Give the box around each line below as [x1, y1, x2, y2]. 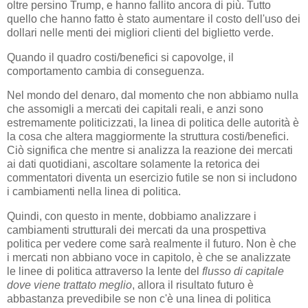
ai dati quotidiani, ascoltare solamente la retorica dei [7, 158, 260, 170]
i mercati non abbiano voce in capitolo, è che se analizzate [7, 252, 291, 264]
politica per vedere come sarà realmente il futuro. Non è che [7, 238, 296, 250]
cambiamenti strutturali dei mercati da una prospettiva [7, 224, 266, 236]
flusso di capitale [202, 265, 284, 278]
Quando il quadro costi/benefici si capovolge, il [7, 51, 234, 63]
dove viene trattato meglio [7, 279, 132, 291]
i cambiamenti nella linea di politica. [7, 186, 181, 198]
